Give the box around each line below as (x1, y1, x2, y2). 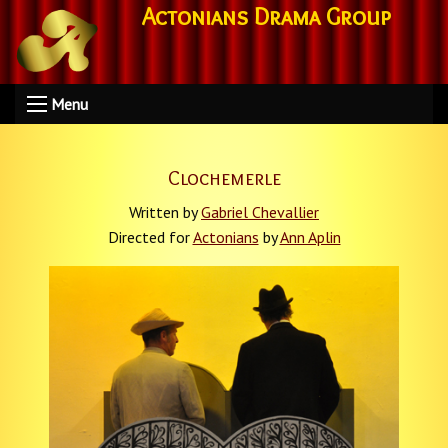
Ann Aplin (279, 227, 341, 247)
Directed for (107, 227, 193, 247)
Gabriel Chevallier (201, 202, 319, 222)
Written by (129, 202, 201, 222)
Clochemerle (167, 166, 281, 190)
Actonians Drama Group (141, 2, 391, 31)
